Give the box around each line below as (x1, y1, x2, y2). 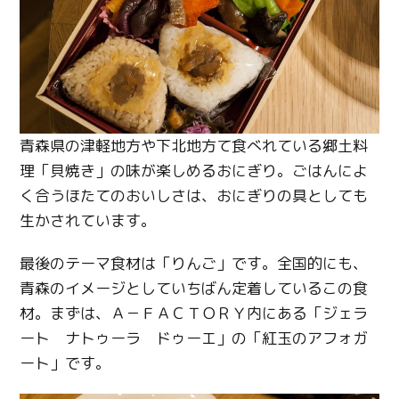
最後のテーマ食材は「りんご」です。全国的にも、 (20, 252, 369, 273)
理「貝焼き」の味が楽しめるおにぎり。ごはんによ (20, 159, 369, 181)
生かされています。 (20, 209, 157, 231)
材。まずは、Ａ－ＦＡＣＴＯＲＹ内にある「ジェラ (20, 302, 369, 323)
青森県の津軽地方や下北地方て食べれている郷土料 (20, 134, 369, 156)
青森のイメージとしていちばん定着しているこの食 (20, 277, 369, 298)
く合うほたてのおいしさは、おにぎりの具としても (20, 184, 369, 206)
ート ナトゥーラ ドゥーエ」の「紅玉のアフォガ (20, 327, 369, 348)
